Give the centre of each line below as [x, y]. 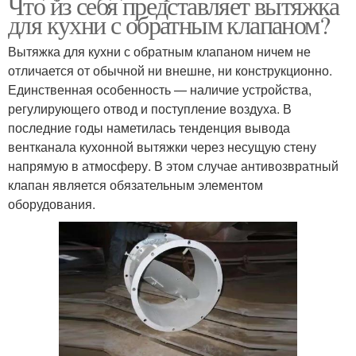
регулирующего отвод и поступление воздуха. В [150, 109]
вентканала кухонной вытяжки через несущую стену [162, 147]
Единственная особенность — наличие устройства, [160, 90]
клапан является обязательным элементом [135, 185]
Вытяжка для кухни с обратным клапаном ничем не [159, 52]
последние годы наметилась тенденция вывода [149, 128]
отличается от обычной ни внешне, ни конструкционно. [170, 71]
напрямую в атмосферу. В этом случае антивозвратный [173, 166]
